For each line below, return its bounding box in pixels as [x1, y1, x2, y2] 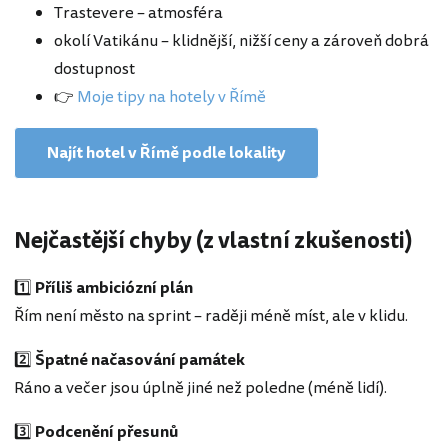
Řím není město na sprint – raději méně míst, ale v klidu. [14, 303, 408, 328]
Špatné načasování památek [35, 347, 245, 372]
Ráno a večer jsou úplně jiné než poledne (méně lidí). [14, 375, 387, 400]
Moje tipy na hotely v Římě [77, 84, 266, 109]
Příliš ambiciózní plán [35, 275, 193, 300]
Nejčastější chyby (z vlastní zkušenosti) [14, 224, 413, 257]
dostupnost [54, 56, 135, 81]
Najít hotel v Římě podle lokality [47, 140, 286, 165]
